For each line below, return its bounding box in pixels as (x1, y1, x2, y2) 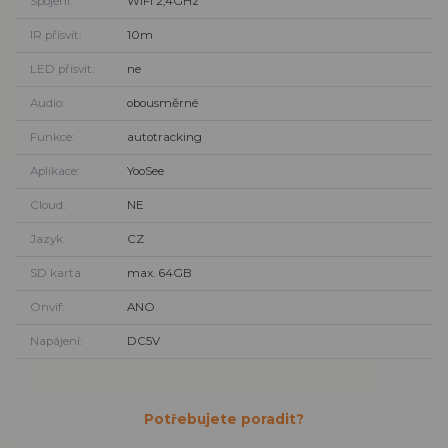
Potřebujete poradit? (143, 410, 304, 427)
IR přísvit (29, 28, 79, 43)
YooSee (126, 164, 164, 179)
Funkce (29, 130, 72, 145)
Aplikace (29, 164, 77, 179)
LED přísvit (29, 62, 92, 77)
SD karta (29, 265, 81, 280)
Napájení (29, 333, 80, 348)
